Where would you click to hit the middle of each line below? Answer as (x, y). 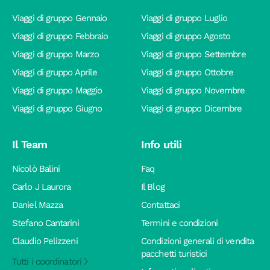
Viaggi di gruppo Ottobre (187, 72)
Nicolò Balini (36, 168)
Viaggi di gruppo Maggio (57, 90)
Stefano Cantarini (46, 223)
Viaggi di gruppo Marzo (56, 54)
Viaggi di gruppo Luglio (184, 18)
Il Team (30, 144)
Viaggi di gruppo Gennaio (60, 18)
